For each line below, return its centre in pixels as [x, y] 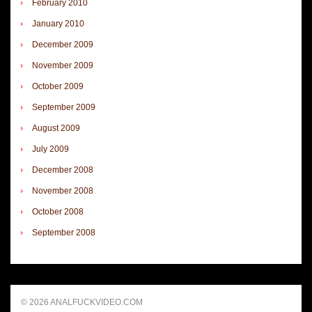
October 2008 [58, 211]
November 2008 [63, 190]
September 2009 [64, 107]
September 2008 [64, 232]
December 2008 [63, 170]
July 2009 [50, 149]
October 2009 [58, 86]
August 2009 [56, 128]
